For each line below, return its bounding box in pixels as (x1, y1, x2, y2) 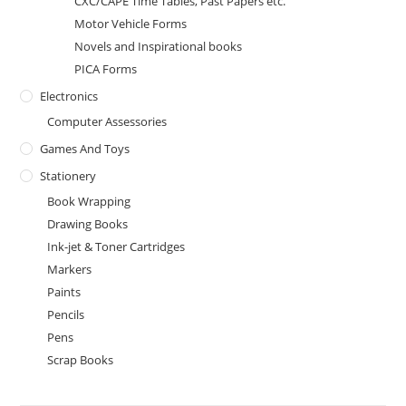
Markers (47, 261, 92, 277)
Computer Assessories (47, 113, 168, 130)
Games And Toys (40, 140, 130, 157)
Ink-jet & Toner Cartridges (47, 238, 186, 255)
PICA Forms (74, 61, 138, 77)
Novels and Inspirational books (74, 38, 243, 54)
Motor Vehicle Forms (74, 15, 188, 32)
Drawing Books (47, 216, 129, 232)
